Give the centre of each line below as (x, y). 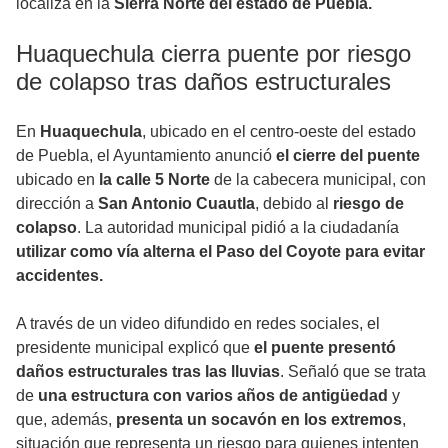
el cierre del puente (348, 155)
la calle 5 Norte (154, 179)
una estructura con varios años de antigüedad (213, 395)
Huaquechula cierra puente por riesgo (213, 53)
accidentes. (59, 275)
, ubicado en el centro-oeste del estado (279, 131)
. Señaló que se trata (353, 371)
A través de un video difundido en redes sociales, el (198, 323)
